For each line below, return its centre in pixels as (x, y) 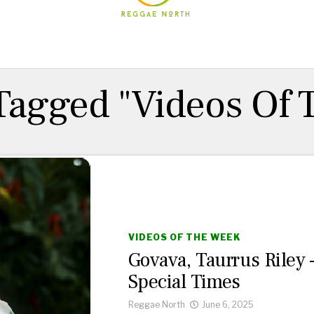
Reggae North (157, 305)
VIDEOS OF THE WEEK (185, 237)
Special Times (184, 282)
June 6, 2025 (228, 305)
